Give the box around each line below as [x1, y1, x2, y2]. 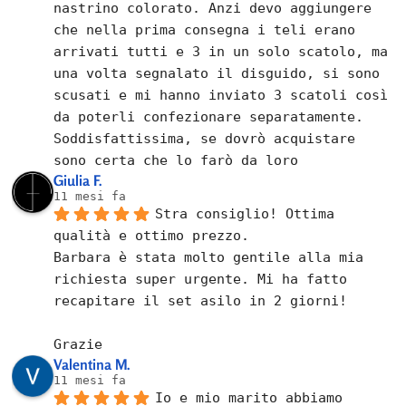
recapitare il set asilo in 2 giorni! [53, 292, 348, 309]
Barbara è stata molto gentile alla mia [53, 248, 364, 266]
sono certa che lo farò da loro [53, 151, 299, 169]
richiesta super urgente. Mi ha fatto [53, 270, 348, 287]
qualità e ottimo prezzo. [53, 227, 250, 244]
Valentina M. [53, 354, 131, 373]
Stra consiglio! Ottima [155, 205, 335, 222]
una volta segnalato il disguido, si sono [53, 64, 381, 82]
